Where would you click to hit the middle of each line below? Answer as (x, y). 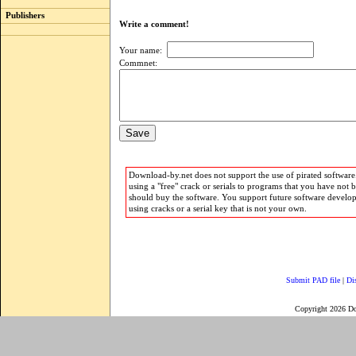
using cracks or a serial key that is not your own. (217, 209)
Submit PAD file (313, 280)
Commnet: (138, 63)
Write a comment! (158, 24)
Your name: (143, 50)
